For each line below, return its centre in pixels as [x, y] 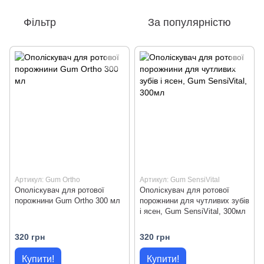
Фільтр [40, 22]
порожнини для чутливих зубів [194, 201]
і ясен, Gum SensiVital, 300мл [193, 211]
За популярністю [189, 22]
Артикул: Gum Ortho [47, 180]
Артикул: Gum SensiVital [180, 180]
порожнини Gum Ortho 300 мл [67, 201]
